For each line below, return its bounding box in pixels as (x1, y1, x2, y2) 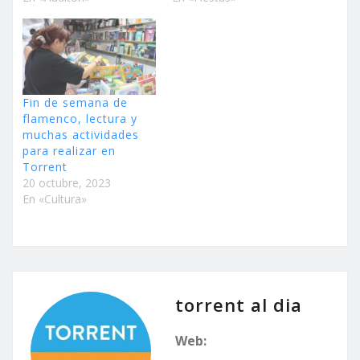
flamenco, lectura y (22, 110, 137, 126)
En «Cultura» (22, 190, 87, 207)
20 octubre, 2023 (22, 174, 111, 190)
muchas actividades (22, 126, 139, 142)
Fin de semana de (22, 94, 128, 110)
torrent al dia (175, 292, 302, 317)
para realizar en (22, 142, 116, 158)
